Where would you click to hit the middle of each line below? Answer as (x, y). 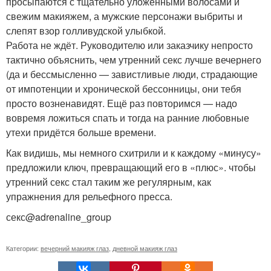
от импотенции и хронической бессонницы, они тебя (124, 88)
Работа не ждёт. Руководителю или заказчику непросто (129, 45)
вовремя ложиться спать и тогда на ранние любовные (128, 117)
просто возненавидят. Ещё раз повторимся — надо (122, 103)
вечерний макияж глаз (75, 248)
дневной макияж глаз (145, 248)
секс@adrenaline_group (59, 217)
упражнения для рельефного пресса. (89, 196)
